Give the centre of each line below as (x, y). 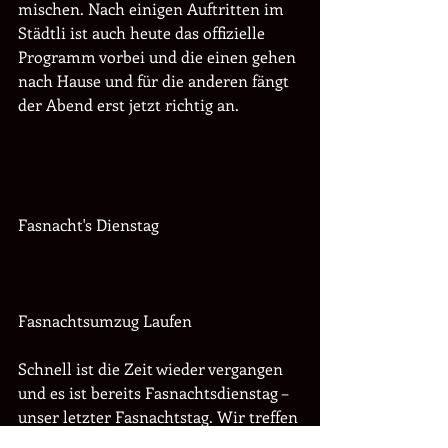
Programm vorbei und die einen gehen (159, 56)
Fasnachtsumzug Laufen (105, 320)
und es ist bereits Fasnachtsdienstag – (155, 392)
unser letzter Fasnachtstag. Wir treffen (160, 416)
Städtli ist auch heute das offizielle (143, 32)
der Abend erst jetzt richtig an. (128, 104)
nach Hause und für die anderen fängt (155, 80)
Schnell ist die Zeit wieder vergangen (152, 368)
